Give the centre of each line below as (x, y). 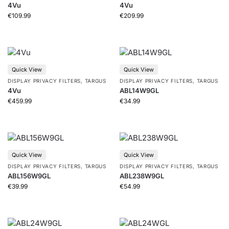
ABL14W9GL (139, 90)
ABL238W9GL (142, 176)
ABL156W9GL (29, 176)
